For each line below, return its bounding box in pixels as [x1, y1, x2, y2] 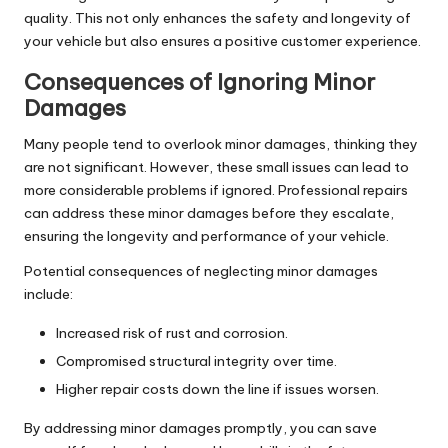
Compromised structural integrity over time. [56, 351, 337, 370]
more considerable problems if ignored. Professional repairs [24, 180, 408, 199]
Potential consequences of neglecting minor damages [24, 261, 378, 280]
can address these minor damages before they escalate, [24, 203, 394, 222]
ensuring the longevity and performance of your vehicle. [24, 226, 389, 245]
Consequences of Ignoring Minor [24, 67, 375, 96]
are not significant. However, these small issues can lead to [24, 157, 409, 176]
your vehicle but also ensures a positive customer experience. [24, 31, 421, 50]
